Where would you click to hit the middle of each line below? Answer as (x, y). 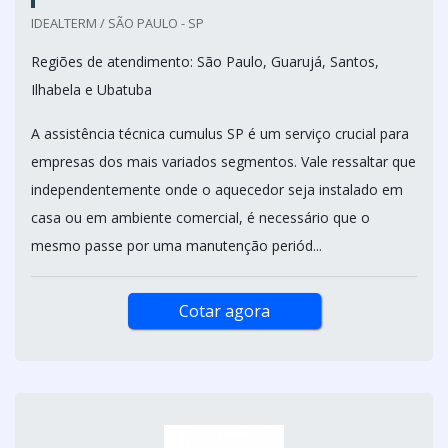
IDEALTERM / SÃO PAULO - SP (117, 22)
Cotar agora (224, 310)
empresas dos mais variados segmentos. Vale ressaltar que (223, 161)
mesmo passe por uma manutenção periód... (176, 245)
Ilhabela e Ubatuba (91, 89)
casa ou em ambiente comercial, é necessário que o (200, 217)
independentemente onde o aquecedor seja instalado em (217, 189)
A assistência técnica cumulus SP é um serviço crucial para (220, 133)
